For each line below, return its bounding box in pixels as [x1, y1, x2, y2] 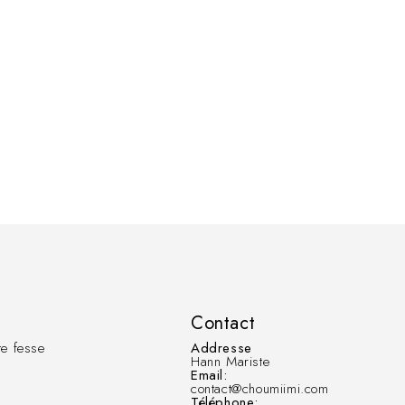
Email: [190, 364, 228, 385]
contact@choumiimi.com [190, 378, 329, 399]
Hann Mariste [190, 351, 270, 372]
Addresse [190, 337, 252, 358]
